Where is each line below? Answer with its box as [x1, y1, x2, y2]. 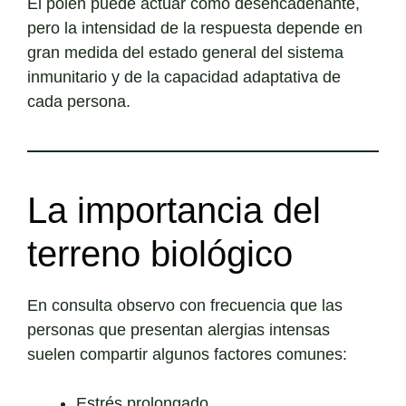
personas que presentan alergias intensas [27, 321, 330, 340]
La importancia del [27, 190, 321, 231]
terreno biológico [27, 234, 293, 275]
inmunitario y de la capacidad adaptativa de [27, 68, 341, 87]
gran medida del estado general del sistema [27, 43, 343, 63]
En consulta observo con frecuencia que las [27, 296, 343, 315]
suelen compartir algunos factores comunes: [27, 345, 347, 364]
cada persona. [27, 92, 130, 111]
